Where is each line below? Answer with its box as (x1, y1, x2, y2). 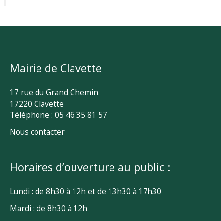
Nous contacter (10, 126, 65, 138)
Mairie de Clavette (10, 60, 102, 75)
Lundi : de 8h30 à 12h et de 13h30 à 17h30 (10, 185, 161, 197)
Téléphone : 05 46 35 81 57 (10, 109, 107, 120)
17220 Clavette (10, 98, 64, 109)
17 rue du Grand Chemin (10, 86, 98, 98)
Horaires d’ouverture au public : (10, 159, 170, 174)
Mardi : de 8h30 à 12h (10, 203, 87, 214)
